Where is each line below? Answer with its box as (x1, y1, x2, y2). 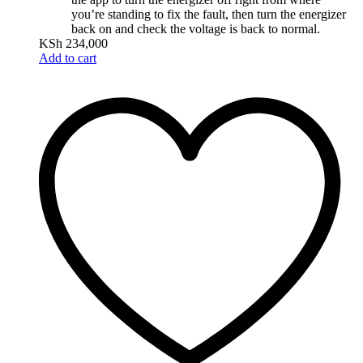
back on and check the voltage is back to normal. (71, 22, 320, 36)
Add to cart (39, 51, 96, 66)
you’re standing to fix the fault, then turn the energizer (71, 7, 346, 22)
